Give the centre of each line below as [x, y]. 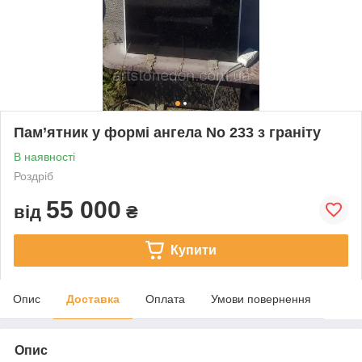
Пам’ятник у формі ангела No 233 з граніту [167, 132]
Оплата [165, 299]
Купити [193, 250]
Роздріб [34, 176]
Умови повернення [261, 299]
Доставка [93, 299]
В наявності [44, 156]
